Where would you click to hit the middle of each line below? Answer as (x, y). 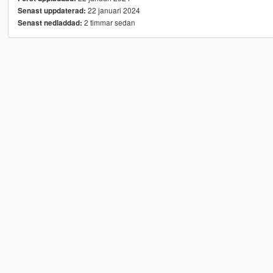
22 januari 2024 (113, 10)
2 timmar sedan (108, 23)
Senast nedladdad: (50, 23)
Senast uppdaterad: (51, 11)
